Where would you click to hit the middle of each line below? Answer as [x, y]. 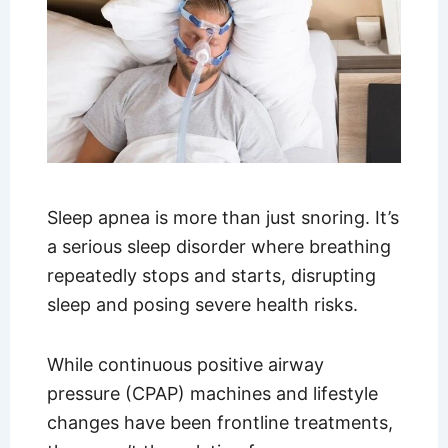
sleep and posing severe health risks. [204, 304]
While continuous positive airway [185, 365]
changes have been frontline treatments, [219, 423]
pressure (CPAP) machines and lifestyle [212, 394]
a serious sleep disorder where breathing [218, 246]
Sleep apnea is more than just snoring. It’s [222, 217]
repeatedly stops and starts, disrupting [211, 275]
